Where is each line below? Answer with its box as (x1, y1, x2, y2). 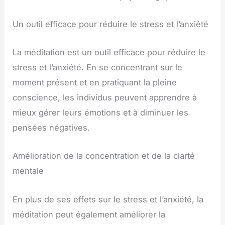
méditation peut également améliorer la (13, 209, 166, 219)
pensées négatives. (13, 123, 90, 133)
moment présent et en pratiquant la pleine (13, 77, 177, 88)
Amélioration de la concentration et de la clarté (13, 151, 195, 161)
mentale (13, 166, 44, 176)
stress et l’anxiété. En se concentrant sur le (13, 62, 183, 73)
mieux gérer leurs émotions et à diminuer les (13, 107, 189, 118)
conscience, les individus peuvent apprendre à (13, 92, 197, 103)
